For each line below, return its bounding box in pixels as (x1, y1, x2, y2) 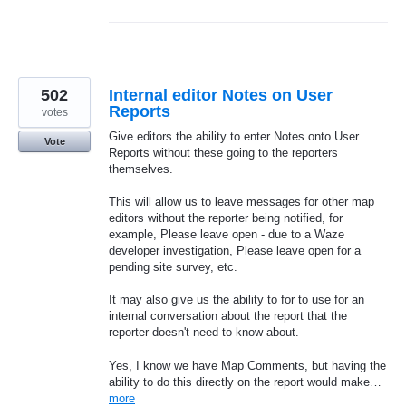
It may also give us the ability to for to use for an (109, 293, 364, 307)
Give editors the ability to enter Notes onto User (109, 129, 359, 143)
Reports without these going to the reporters (109, 145, 338, 159)
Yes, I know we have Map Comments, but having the (109, 358, 386, 372)
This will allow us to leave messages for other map (109, 195, 374, 209)
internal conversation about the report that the (109, 309, 347, 324)
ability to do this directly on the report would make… (109, 374, 382, 389)
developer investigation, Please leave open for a (109, 244, 361, 258)
